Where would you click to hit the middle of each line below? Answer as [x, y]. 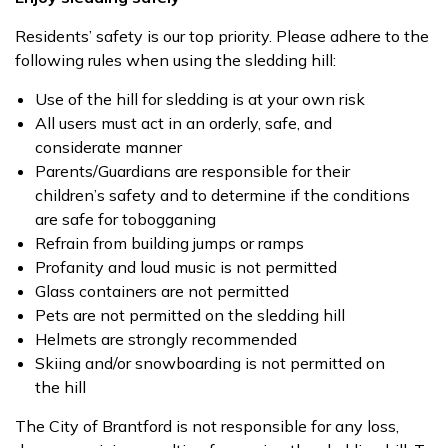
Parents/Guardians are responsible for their [192, 171]
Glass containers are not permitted [162, 291]
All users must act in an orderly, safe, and [183, 123]
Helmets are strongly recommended [166, 339]
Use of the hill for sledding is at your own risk [200, 99]
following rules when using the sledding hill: [175, 60]
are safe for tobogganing [125, 219]
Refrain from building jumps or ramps [169, 243]
